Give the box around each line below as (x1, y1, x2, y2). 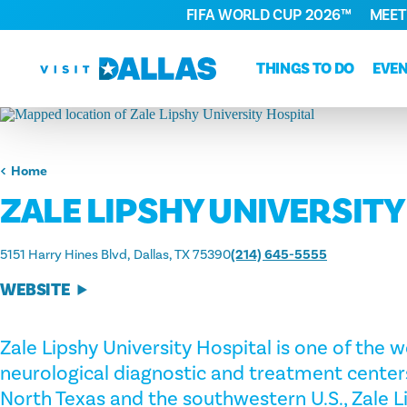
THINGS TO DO (256, 58, 354, 79)
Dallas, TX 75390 (134, 246, 231, 264)
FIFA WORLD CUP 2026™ (185, 5, 352, 25)
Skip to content (22, 17, 133, 38)
